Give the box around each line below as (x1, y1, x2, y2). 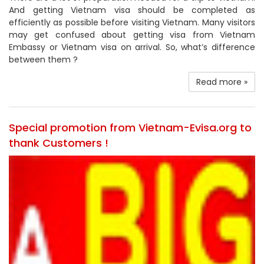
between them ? (9, 54, 78, 66)
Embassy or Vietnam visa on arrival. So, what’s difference (9, 41, 255, 54)
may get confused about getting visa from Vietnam (9, 29, 255, 41)
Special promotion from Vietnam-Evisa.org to (9, 120, 252, 136)
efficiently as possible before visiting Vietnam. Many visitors (9, 16, 255, 29)
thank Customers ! (9, 136, 108, 151)
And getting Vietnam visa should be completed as (9, 4, 255, 16)
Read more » (196, 76, 247, 88)
